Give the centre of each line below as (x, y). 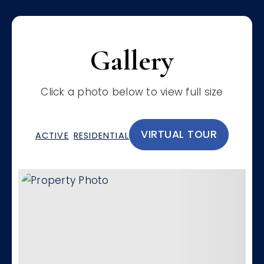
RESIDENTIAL (101, 135)
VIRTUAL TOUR (179, 134)
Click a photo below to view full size (132, 92)
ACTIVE (52, 135)
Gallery (132, 61)
